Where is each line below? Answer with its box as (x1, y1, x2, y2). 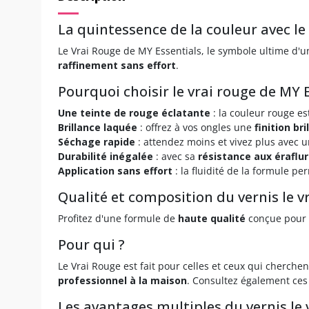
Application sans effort (58, 163, 172, 177)
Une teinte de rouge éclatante (58, 106, 210, 119)
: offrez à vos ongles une (137, 120, 255, 134)
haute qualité (178, 211, 246, 225)
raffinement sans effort (58, 58, 176, 72)
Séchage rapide (58, 134, 135, 148)
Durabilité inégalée (58, 149, 153, 163)
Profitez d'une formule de (58, 211, 178, 225)
